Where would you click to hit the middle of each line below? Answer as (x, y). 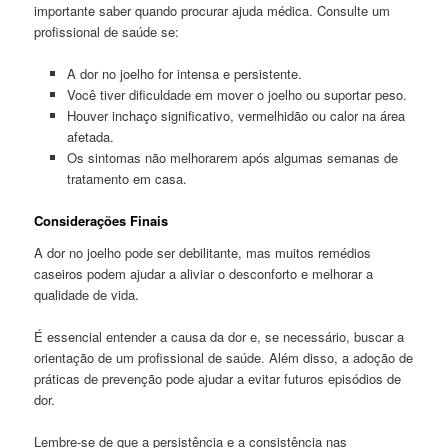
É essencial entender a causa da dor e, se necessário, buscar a (219, 336)
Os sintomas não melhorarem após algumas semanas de (232, 157)
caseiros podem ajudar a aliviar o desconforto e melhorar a (204, 273)
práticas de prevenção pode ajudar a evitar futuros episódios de (218, 378)
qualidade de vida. (87, 294)
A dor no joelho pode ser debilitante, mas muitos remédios (203, 252)
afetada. (90, 136)
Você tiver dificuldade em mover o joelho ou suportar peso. (236, 94)
